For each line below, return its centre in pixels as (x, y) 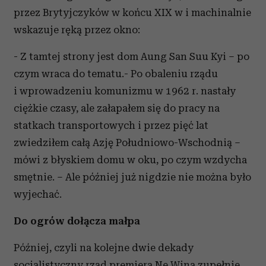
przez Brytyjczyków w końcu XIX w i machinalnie (132, 13)
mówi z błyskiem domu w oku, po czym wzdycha (130, 160)
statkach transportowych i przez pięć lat (111, 126)
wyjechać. (38, 194)
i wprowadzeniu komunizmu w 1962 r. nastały (125, 91)
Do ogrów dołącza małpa (77, 221)
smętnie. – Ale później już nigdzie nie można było (132, 177)
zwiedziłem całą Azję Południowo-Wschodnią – (127, 143)
